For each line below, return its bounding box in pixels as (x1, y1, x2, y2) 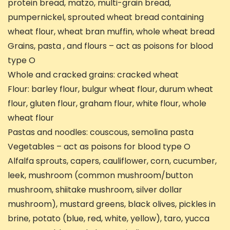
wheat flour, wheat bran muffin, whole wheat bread (8, 26, 215, 38)
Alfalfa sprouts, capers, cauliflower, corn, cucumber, (8, 155, 217, 167)
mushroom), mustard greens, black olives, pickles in (8, 198, 216, 210)
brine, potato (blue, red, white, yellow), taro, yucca (8, 213, 209, 225)
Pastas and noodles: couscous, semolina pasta (8, 126, 194, 139)
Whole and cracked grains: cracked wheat (8, 69, 179, 81)
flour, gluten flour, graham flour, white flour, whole (8, 98, 206, 110)
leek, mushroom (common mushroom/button (8, 169, 193, 182)
